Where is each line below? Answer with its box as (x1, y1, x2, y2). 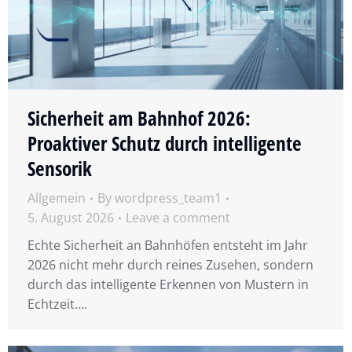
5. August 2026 (27, 209, 114, 227)
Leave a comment (126, 209, 230, 227)
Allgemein (27, 189, 86, 207)
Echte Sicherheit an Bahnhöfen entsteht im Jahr (27, 236, 308, 255)
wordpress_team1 (115, 189, 222, 207)
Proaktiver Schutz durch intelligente (27, 130, 302, 157)
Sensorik (27, 155, 92, 182)
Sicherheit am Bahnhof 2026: (27, 104, 251, 132)
